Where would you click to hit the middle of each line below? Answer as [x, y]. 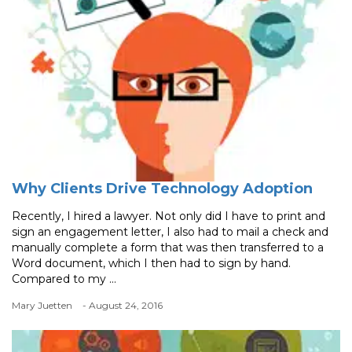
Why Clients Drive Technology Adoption [162, 189]
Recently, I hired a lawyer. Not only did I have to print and [169, 216]
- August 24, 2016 [123, 306]
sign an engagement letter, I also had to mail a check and [170, 232]
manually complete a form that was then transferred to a [168, 248]
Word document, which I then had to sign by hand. [151, 264]
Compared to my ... [64, 279]
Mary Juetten [42, 306]
